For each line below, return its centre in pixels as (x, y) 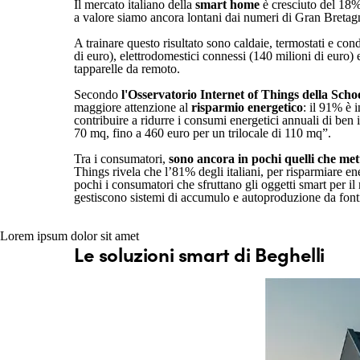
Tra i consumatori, (121, 159)
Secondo (98, 94)
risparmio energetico (247, 107)
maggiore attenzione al (133, 107)
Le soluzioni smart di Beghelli (199, 254)
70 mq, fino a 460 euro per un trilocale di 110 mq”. (206, 133)
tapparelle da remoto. (127, 69)
